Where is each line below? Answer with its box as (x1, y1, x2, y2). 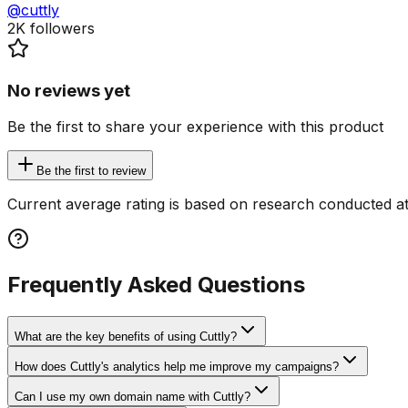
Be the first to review (36, 164, 146, 178)
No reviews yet (7, 79, 130, 101)
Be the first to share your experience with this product (7, 117, 383, 137)
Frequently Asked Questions (7, 271, 305, 299)
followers (25, 19, 95, 38)
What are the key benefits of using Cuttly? (15, 330, 237, 344)
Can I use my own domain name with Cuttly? (15, 390, 250, 404)
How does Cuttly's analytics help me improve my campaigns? (15, 360, 339, 374)
